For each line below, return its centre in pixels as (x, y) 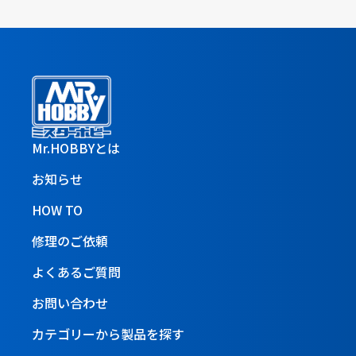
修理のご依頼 (70, 240)
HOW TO (57, 209)
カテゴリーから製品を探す (108, 333)
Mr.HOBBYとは (76, 147)
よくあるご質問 (76, 271)
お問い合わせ (70, 302)
